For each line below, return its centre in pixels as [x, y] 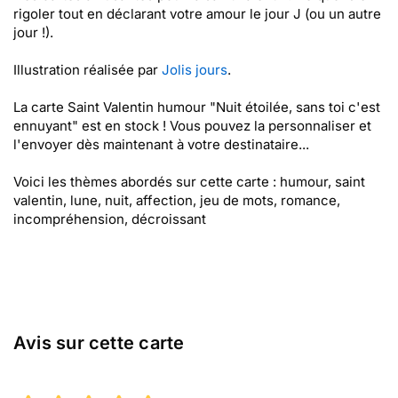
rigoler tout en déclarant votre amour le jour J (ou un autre [197, 14]
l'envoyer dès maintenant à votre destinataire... [161, 144]
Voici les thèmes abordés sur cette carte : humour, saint [189, 182]
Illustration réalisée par [88, 70]
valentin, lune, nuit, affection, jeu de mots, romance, [177, 200]
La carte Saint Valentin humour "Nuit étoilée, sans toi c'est [197, 107]
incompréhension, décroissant [110, 219]
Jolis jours [195, 70]
